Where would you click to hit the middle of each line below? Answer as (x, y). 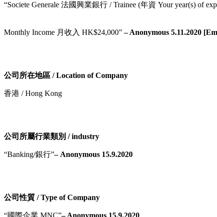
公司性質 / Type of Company (52, 197)
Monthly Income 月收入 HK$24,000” (64, 32)
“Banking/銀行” (29, 154)
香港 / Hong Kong (33, 93)
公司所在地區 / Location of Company (66, 75)
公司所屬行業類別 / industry (52, 136)
